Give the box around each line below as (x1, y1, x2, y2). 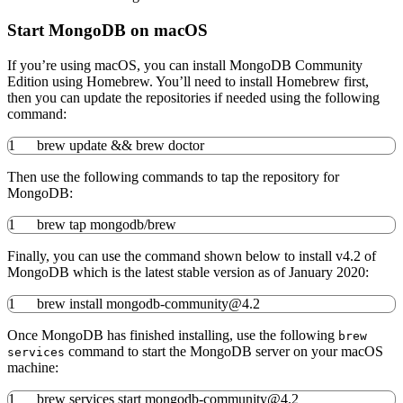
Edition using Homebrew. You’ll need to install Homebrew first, (7, 73, 369, 89)
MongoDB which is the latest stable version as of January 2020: (7, 264, 369, 280)
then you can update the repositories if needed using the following (7, 89, 380, 105)
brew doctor (132, 137, 204, 153)
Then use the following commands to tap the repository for (7, 168, 339, 184)
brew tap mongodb (37, 216, 144, 232)
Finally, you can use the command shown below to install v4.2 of (7, 247, 376, 264)
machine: (7, 359, 58, 375)
